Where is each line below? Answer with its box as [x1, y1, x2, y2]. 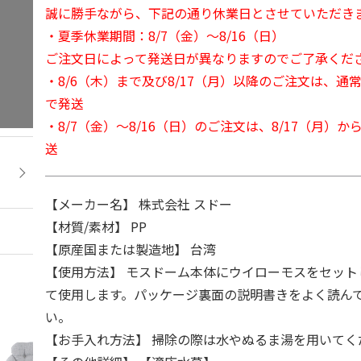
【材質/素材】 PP [45, 217, 147, 236]
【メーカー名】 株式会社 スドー [45, 194, 233, 214]
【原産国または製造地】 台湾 [45, 239, 217, 259]
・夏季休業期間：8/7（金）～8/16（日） [45, 26, 285, 45]
